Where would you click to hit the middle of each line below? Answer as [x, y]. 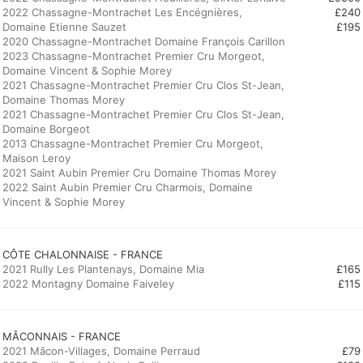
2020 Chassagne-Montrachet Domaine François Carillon [144, 41]
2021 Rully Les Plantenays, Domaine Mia [103, 269]
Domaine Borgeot [46, 129]
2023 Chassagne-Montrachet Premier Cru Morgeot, [134, 56]
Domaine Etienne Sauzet [64, 27]
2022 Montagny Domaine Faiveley [88, 284]
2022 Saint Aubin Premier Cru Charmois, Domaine [128, 187]
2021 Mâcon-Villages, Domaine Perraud [101, 351]
